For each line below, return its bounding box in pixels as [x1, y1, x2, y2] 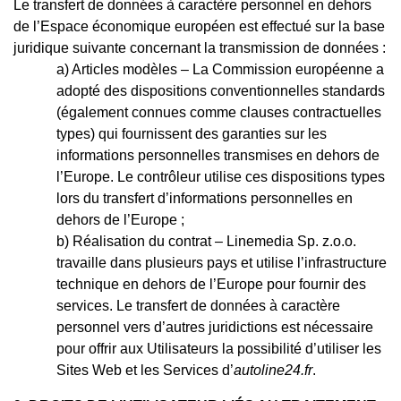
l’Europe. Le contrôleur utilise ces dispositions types [56, 168, 385, 184]
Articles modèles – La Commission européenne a [72, 61, 384, 77]
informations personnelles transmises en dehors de [56, 147, 380, 163]
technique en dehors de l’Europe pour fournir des [56, 276, 366, 292]
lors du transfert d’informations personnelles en [56, 190, 353, 206]
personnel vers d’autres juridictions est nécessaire [56, 319, 373, 335]
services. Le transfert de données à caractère [56, 297, 340, 313]
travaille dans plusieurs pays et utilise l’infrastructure [56, 254, 387, 270]
